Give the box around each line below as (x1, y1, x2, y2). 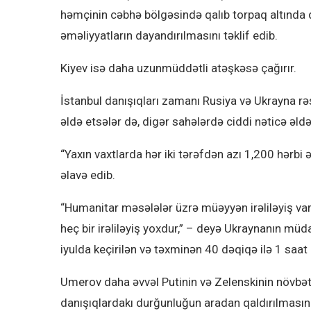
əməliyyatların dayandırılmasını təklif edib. (60, 28, 278, 43)
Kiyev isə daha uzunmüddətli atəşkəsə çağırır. (60, 61, 296, 76)
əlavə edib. (60, 168, 115, 183)
